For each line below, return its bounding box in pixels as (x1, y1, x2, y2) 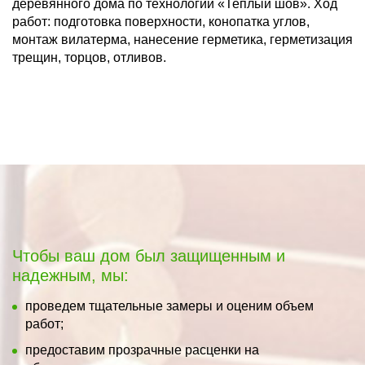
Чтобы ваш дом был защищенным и (12, 246, 285, 265)
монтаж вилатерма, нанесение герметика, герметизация (12, 32, 353, 46)
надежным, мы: (12, 266, 129, 284)
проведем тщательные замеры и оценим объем (25, 298, 314, 313)
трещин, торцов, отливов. (12, 50, 166, 64)
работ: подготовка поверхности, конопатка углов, (12, 14, 310, 29)
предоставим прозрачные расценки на (25, 342, 259, 357)
